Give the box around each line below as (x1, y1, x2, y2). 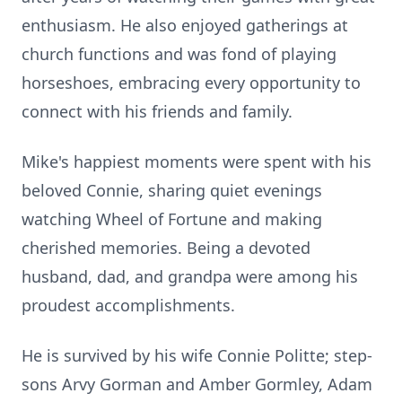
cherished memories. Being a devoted (22, 237, 310, 258)
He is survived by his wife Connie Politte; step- (22, 345, 372, 366)
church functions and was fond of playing (22, 43, 336, 65)
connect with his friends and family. (22, 100, 293, 122)
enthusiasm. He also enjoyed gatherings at (22, 14, 348, 36)
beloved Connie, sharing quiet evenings (22, 179, 322, 201)
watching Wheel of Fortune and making (22, 208, 322, 230)
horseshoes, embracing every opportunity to (22, 72, 361, 93)
